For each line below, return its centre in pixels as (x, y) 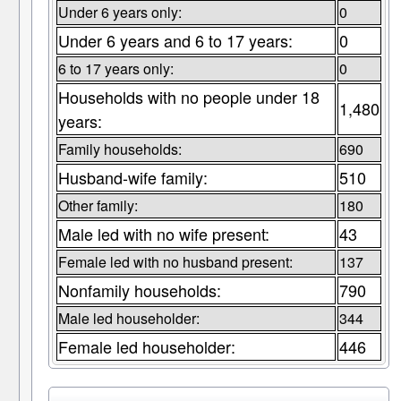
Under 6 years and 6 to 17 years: (175, 41)
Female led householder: (146, 347)
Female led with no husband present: (175, 262)
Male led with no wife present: (163, 234)
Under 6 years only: (119, 13)
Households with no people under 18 (188, 97)
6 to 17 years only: (115, 69)
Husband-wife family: (132, 178)
